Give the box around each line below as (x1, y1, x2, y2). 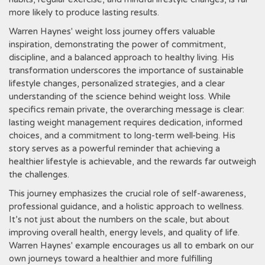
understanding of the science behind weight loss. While (9, 91, 231, 102)
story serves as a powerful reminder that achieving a (9, 143, 220, 154)
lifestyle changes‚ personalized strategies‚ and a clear (9, 78, 225, 89)
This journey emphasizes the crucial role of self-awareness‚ (9, 188, 246, 199)
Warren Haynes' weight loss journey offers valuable (9, 26, 215, 37)
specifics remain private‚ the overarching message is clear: (9, 104, 244, 115)
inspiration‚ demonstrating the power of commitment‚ (9, 39, 226, 50)
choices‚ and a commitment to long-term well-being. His (9, 130, 235, 141)
